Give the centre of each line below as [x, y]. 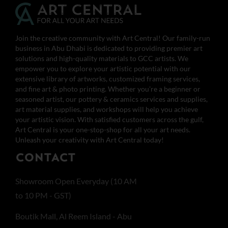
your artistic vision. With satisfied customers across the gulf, [109, 119]
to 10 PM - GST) [43, 195]
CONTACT [45, 158]
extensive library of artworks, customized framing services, [108, 78]
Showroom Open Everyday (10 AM [76, 181]
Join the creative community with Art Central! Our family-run [113, 38]
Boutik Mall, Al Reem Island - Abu [74, 216]
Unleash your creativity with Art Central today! [90, 139]
